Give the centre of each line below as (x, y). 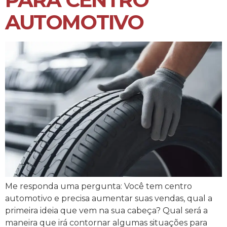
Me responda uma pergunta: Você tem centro (99, 186)
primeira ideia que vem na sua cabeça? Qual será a (106, 211)
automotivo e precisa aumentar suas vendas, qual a (109, 199)
